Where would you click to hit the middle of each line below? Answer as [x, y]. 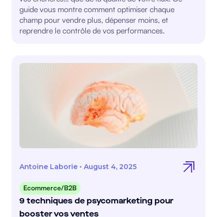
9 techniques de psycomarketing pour [96, 201]
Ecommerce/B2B [50, 188]
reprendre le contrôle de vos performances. [92, 31]
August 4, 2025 [110, 167]
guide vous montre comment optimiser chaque [97, 9]
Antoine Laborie [48, 167]
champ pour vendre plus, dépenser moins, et [94, 20]
